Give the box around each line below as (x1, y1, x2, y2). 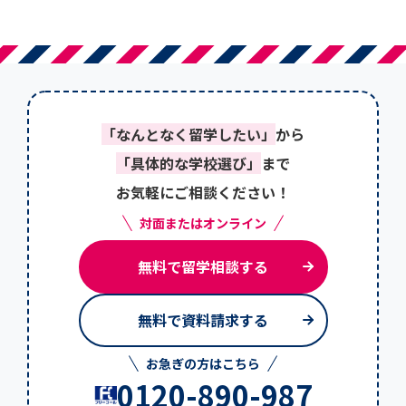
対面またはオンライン (140, 213, 266, 232)
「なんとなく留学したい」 (101, 122, 275, 145)
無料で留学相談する (138, 256, 268, 278)
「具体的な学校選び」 (116, 151, 261, 174)
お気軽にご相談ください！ (116, 180, 290, 203)
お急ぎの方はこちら (146, 353, 260, 372)
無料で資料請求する (138, 309, 268, 332)
